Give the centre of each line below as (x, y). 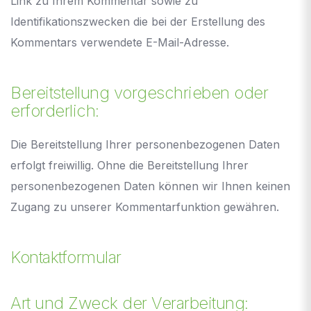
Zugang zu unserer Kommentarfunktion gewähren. (145, 207)
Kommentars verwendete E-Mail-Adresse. (120, 42)
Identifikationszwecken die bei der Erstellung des (138, 21)
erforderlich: (55, 110)
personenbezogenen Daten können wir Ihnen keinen (150, 186)
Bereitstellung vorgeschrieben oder (139, 92)
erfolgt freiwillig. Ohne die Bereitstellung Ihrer (129, 165)
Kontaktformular (66, 257)
